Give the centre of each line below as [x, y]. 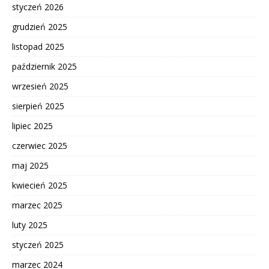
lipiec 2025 [32, 125]
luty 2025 [30, 225]
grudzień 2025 [40, 26]
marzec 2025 [37, 205]
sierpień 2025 [38, 106]
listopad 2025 [38, 46]
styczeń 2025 [38, 244]
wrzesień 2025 [40, 86]
